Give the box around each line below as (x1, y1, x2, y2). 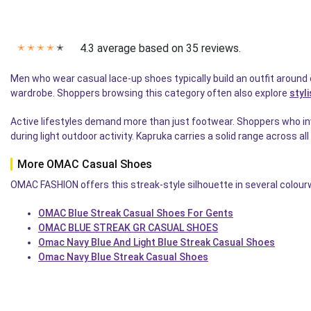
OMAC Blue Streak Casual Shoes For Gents (38, 207, 233, 219)
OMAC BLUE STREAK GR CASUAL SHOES (38, 221, 218, 233)
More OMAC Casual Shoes (17, 157, 152, 171)
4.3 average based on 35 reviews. (80, 41, 241, 55)
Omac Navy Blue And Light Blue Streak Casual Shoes (38, 236, 275, 248)
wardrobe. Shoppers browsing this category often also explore (10, 87, 289, 99)
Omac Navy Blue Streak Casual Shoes (38, 251, 208, 262)
